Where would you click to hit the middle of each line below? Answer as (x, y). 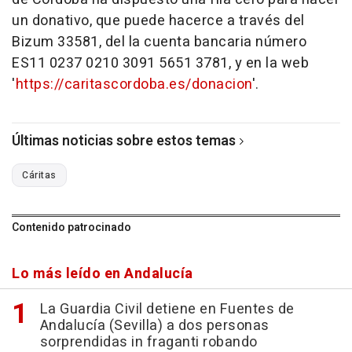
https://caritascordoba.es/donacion (134, 85)
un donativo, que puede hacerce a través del (158, 21)
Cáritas (39, 176)
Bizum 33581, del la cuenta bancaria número (159, 42)
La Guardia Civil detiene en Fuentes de (167, 310)
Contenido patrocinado (71, 228)
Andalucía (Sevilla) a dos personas (154, 326)
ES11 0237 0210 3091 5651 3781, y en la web (160, 64)
